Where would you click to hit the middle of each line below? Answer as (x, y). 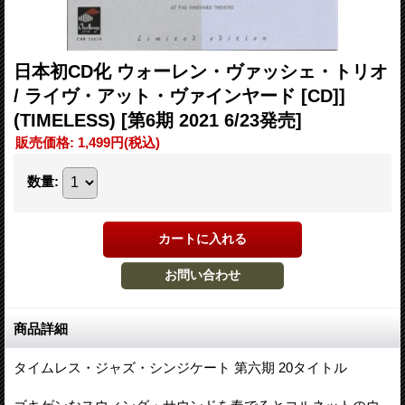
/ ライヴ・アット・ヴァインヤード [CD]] (179, 95)
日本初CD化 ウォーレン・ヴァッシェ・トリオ (201, 71)
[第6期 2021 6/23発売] (212, 120)
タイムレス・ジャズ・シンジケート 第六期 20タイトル (180, 367)
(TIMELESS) (67, 120)
